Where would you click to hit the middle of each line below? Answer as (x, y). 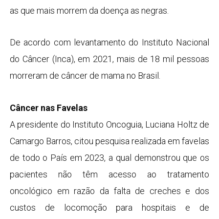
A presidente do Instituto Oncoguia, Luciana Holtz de (109, 124)
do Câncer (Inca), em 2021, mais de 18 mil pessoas (109, 59)
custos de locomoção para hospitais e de (109, 207)
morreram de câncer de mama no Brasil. (85, 76)
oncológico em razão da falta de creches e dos (109, 191)
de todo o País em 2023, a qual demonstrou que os (109, 157)
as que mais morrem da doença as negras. (89, 10)
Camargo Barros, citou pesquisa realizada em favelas (109, 141)
